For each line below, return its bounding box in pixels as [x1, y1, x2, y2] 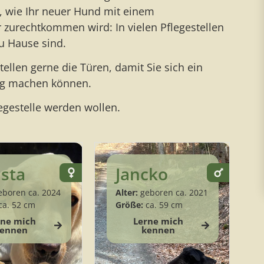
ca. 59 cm [143, 199, 183, 210]
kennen [141, 223, 175, 236]
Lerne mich [133, 214, 183, 227]
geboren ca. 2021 [137, 186, 208, 198]
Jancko [115, 162, 168, 185]
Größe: [115, 199, 143, 210]
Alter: [115, 186, 138, 198]
